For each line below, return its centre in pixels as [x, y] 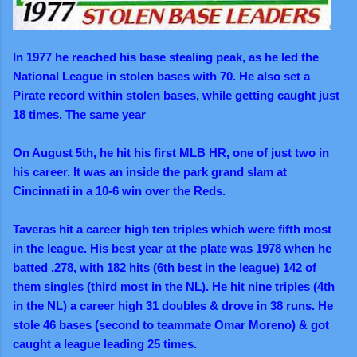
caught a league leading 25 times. [105, 343]
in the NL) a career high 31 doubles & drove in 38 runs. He [173, 305]
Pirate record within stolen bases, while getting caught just [176, 95]
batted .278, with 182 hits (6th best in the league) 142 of [165, 267]
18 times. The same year [81, 114]
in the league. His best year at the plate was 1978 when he [172, 248]
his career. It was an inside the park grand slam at [150, 171]
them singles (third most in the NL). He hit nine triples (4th [174, 286]
